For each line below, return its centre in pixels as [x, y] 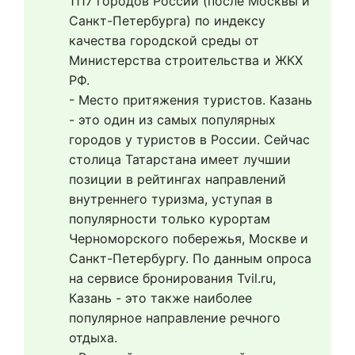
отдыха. [95, 338]
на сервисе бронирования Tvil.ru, [172, 278]
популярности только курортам [170, 219]
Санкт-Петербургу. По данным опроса [190, 258]
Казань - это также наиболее [160, 298]
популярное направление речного [175, 318]
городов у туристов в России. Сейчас [189, 139]
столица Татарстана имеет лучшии [180, 159]
